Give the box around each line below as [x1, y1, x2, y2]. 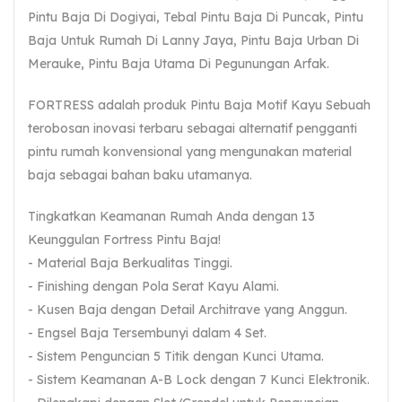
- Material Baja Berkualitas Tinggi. [28, 255, 232, 272]
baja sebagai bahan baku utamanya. [28, 167, 252, 184]
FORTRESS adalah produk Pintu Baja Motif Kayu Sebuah [28, 97, 371, 114]
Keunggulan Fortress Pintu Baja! [28, 232, 221, 249]
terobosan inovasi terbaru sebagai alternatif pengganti [28, 120, 357, 137]
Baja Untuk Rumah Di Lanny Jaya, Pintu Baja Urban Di [28, 32, 359, 49]
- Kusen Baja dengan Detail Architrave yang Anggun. [28, 301, 347, 319]
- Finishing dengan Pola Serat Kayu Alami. [28, 278, 279, 295]
